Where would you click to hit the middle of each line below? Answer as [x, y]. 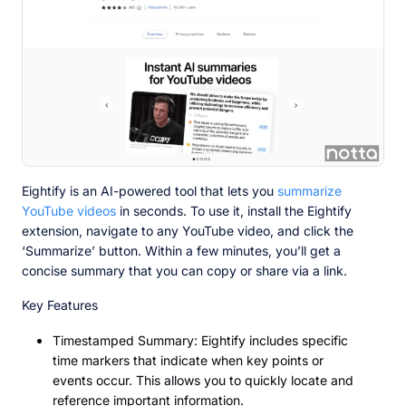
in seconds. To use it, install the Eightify [234, 210]
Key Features [60, 304]
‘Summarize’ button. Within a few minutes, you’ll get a [181, 250]
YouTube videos [69, 210]
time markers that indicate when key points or [188, 360]
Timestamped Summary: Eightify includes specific [200, 340]
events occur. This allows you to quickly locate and [203, 380]
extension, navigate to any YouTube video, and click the [188, 230]
